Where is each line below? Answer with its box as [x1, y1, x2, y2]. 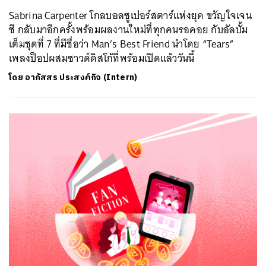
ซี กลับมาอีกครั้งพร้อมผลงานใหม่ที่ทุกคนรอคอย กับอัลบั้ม [9, 20, 248, 39]
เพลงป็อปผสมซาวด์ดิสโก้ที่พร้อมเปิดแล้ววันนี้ [9, 49, 195, 67]
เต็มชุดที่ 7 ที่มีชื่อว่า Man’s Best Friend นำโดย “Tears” [9, 34, 235, 53]
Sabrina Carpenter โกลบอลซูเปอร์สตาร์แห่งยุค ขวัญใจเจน [9, 6, 252, 24]
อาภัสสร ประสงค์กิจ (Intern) [25, 70, 138, 84]
